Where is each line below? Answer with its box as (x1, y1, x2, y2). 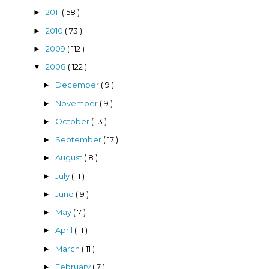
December (55, 80, 101, 90)
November (55, 98, 100, 108)
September (55, 134, 103, 145)
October (55, 116, 91, 126)
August (55, 153, 84, 163)
